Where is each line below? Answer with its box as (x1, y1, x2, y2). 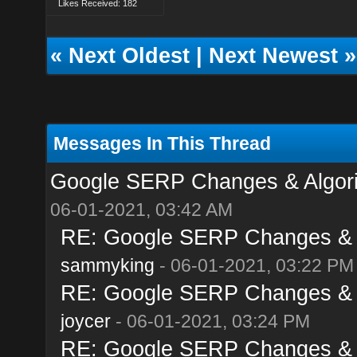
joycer (60, 310, 111, 331)
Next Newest (208, 42, 338, 68)
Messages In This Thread (53, 132, 271, 154)
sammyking (60, 254, 155, 276)
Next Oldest (68, 42, 190, 68)
